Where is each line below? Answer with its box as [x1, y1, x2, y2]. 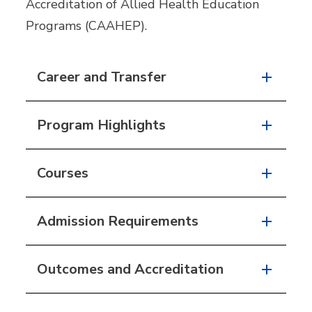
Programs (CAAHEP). [26, 17, 148, 35]
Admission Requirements [37, 212, 199, 231]
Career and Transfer [37, 68, 167, 87]
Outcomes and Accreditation [37, 260, 224, 279]
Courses [37, 164, 89, 183]
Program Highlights [37, 116, 166, 135]
